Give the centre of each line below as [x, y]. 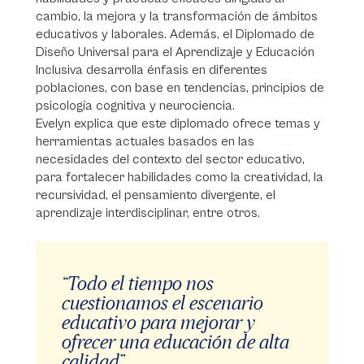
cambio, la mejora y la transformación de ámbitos [177, 16]
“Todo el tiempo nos [138, 283]
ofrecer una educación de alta [175, 342]
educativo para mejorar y [158, 322]
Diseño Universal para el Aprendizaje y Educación [175, 52]
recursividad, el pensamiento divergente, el [156, 195]
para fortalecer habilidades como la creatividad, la [180, 177]
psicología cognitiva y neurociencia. [135, 106]
